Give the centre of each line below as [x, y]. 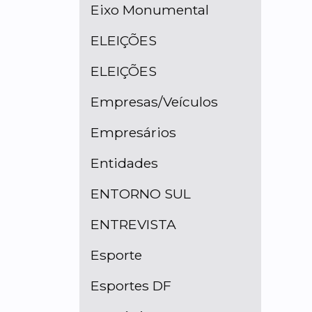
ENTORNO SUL [141, 194]
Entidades [124, 163]
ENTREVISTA [133, 225]
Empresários [133, 133]
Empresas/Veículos [154, 102]
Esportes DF [131, 286]
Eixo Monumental [150, 10]
